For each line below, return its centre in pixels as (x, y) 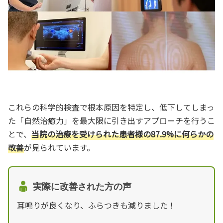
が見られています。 (59, 147)
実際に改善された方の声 (82, 186)
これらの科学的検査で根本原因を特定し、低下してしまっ (111, 107)
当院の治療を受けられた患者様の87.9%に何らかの (122, 134)
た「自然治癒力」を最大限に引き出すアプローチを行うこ (111, 120)
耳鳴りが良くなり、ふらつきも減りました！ (96, 205)
